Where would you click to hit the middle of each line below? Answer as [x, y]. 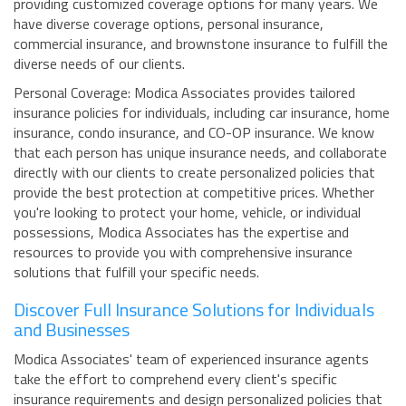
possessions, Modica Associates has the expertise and [181, 232]
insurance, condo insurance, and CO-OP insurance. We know [194, 133]
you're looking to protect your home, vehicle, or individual [187, 213]
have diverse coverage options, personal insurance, [169, 24]
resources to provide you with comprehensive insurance [183, 252]
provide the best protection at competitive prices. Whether [194, 193]
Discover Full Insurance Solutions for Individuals [194, 310]
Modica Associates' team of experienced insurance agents [191, 359]
